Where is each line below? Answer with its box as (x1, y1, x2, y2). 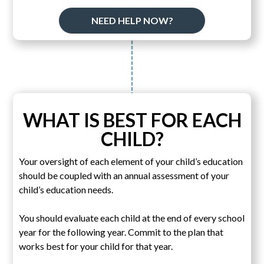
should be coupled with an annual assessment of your (19, 169, 230, 181)
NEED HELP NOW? (91, 14, 173, 26)
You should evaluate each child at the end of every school (19, 212, 245, 223)
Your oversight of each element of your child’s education (19, 155, 243, 167)
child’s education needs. (19, 183, 114, 195)
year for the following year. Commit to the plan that (19, 226, 224, 237)
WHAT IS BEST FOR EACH (22, 108, 242, 131)
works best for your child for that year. (19, 240, 173, 252)
